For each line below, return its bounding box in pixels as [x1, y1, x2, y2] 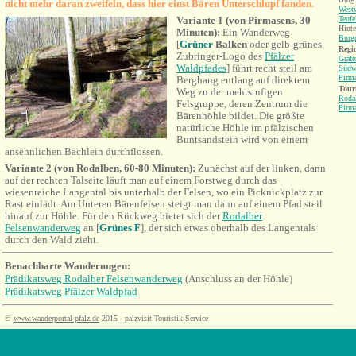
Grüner [180, 38, 213, 50]
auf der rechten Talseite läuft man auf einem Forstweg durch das [5, 174, 277, 186]
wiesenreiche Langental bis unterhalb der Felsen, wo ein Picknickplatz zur [5, 186, 323, 198]
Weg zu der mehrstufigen [176, 86, 283, 98]
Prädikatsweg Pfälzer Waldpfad [5, 285, 137, 297]
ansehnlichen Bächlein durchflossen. [5, 145, 163, 157]
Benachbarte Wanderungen [5, 260, 127, 272]
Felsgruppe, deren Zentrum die [176, 98, 308, 110]
